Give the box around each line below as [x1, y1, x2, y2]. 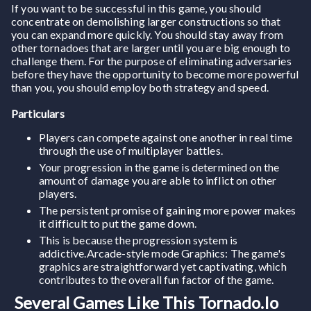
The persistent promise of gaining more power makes [39, 203, 296, 217]
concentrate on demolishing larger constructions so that [11, 14, 281, 28]
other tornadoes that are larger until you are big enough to [11, 40, 290, 54]
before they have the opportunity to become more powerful [11, 67, 299, 81]
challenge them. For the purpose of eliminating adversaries [11, 53, 292, 67]
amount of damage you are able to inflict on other [39, 173, 277, 187]
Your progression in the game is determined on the [39, 160, 280, 174]
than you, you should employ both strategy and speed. [11, 80, 269, 94]
